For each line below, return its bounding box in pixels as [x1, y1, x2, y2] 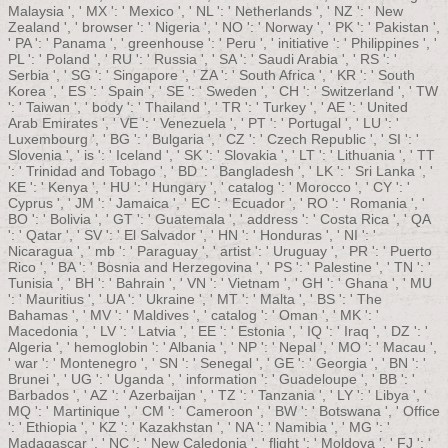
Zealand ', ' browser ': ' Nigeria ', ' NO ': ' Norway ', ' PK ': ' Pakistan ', [8, 19, 440, 36]
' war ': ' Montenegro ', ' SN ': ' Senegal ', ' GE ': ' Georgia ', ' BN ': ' [8, 355, 426, 372]
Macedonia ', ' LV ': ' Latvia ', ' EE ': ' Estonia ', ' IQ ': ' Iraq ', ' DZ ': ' [8, 323, 428, 340]
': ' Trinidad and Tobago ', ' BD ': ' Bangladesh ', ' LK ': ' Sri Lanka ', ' [8, 163, 433, 180]
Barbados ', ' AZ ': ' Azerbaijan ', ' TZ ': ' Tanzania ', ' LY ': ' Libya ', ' [8, 387, 427, 404]
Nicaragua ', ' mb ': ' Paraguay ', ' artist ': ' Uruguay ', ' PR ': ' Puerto [8, 243, 432, 260]
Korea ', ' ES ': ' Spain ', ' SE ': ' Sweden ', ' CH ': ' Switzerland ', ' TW [8, 83, 438, 100]
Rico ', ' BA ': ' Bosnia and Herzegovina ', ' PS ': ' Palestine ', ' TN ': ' [8, 259, 431, 276]
